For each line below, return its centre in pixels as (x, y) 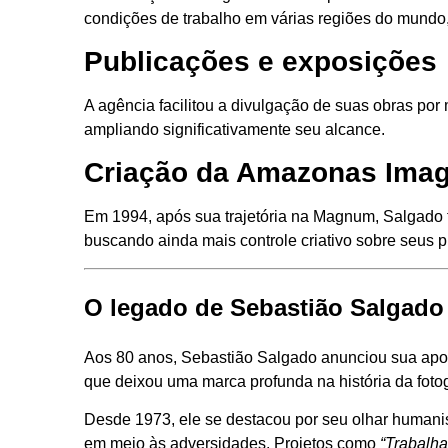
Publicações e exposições (260, 61)
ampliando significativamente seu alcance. (234, 129)
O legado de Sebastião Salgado (264, 307)
